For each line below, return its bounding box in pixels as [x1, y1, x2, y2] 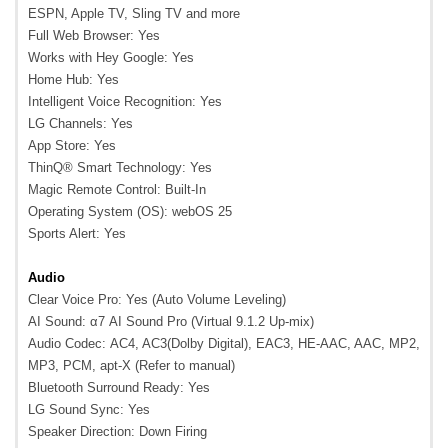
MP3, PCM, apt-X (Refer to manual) [28, 358, 235, 374]
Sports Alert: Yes [28, 226, 126, 242]
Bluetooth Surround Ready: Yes [28, 380, 210, 396]
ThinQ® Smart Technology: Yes [28, 160, 212, 176]
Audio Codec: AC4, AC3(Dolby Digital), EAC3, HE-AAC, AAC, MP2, [28, 336, 420, 352]
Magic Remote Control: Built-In [28, 182, 206, 198]
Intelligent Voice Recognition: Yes [28, 94, 222, 110]
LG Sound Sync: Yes [28, 402, 150, 418]
